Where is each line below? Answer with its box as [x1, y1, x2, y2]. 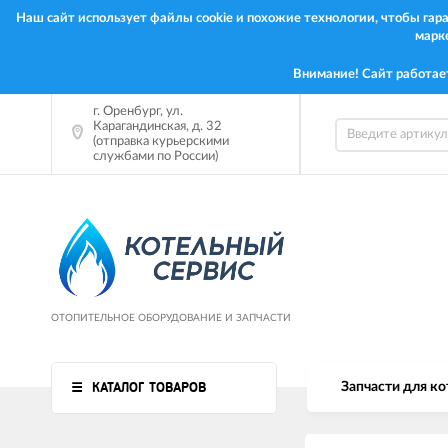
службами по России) [93, 150, 218, 163]
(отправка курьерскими [93, 135, 229, 148]
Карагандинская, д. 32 [93, 120, 222, 133]
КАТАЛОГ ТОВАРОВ [92, 379, 206, 395]
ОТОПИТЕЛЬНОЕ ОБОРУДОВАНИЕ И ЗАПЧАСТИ [51, 312, 291, 323]
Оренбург [103, 105, 160, 118]
